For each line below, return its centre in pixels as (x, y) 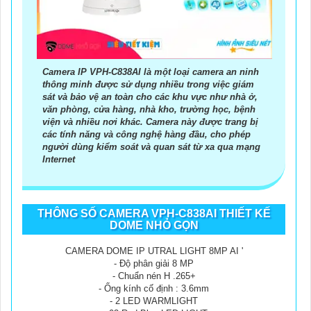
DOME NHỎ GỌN (154, 225)
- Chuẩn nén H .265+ (154, 276)
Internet (59, 159)
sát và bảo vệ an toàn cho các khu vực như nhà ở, (150, 96)
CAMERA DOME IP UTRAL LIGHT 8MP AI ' (154, 251)
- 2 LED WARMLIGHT (154, 301)
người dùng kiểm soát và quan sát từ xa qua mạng (151, 146)
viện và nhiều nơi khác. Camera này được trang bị (150, 121)
